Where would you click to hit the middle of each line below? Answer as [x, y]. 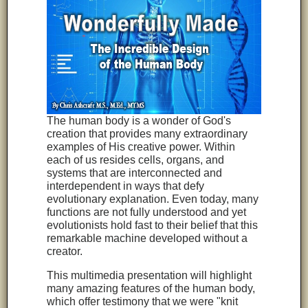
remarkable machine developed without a [147, 239]
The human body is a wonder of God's [139, 121]
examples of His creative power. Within [141, 147]
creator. [65, 252]
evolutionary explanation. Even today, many [153, 199]
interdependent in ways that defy [126, 186]
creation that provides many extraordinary [147, 134]
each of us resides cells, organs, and [136, 160]
